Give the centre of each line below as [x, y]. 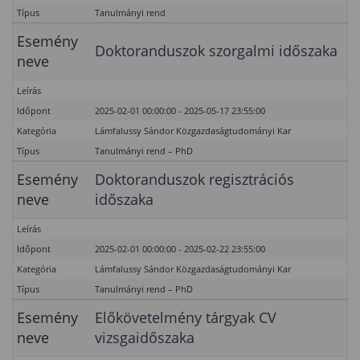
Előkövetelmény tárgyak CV [186, 317]
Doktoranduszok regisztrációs [194, 179]
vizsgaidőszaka [145, 337]
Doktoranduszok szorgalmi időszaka [216, 51]
